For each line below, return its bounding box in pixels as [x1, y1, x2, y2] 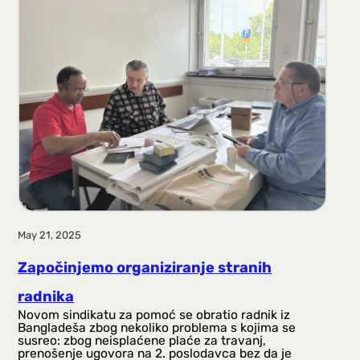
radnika [18, 287, 75, 305]
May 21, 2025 [18, 229, 82, 242]
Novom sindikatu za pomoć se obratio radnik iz [18, 306, 291, 322]
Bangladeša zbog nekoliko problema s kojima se [18, 319, 297, 335]
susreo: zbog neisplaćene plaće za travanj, [18, 332, 267, 348]
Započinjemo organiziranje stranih [18, 258, 272, 276]
